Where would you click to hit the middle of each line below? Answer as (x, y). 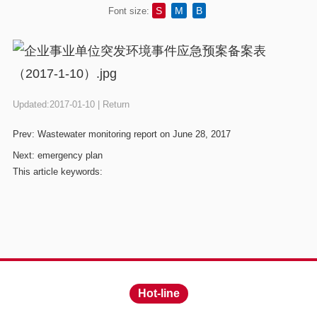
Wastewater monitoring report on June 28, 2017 (134, 134)
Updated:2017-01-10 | (57, 105)
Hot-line (158, 294)
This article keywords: (57, 172)
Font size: (129, 11)
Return (116, 105)
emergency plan (70, 156)
